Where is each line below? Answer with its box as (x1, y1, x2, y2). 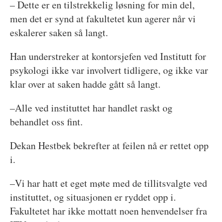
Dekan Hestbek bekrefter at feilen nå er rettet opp (9, 139, 209, 153)
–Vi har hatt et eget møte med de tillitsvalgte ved (9, 176, 207, 190)
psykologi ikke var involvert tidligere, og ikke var (9, 63, 208, 77)
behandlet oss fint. (9, 115, 83, 129)
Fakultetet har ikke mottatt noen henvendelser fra (9, 204, 207, 218)
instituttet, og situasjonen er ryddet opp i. (9, 190, 176, 204)
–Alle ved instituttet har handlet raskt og (9, 101, 172, 115)
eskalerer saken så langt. (9, 26, 108, 40)
